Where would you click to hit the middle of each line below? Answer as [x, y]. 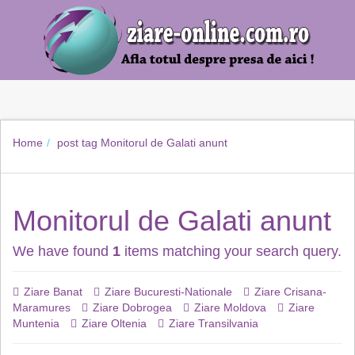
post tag [77, 143]
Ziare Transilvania [214, 323]
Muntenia [36, 323]
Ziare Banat [53, 292]
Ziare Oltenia [114, 323]
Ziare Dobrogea [132, 307]
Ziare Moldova [230, 307]
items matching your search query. [231, 251]
